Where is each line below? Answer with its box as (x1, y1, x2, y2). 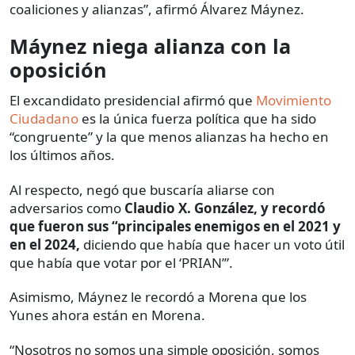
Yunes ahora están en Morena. (10, 306, 205, 325)
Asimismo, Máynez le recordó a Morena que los (10, 288, 307, 307)
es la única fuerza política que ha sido (78, 109, 316, 128)
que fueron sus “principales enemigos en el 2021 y (10, 217, 341, 236)
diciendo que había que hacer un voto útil (80, 235, 345, 254)
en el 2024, (10, 235, 80, 254)
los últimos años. (10, 146, 115, 165)
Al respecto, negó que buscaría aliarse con (10, 181, 275, 200)
